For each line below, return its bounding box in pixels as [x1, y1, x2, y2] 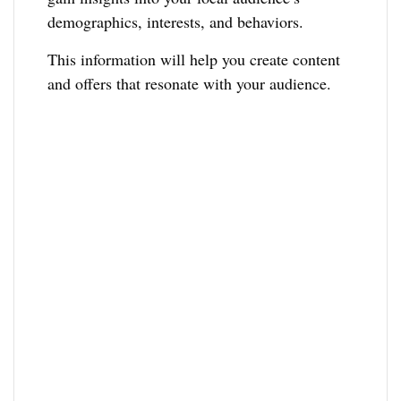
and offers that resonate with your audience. [47, 72, 332, 94]
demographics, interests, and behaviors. [47, 10, 304, 32]
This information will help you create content [47, 47, 341, 70]
